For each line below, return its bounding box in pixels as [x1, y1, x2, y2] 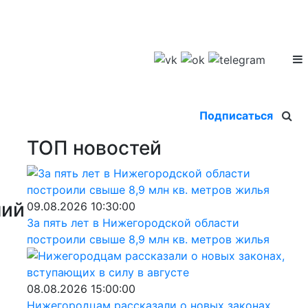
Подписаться [199, 108, 273, 122]
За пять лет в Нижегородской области [26, 215, 239, 230]
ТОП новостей [26, 135, 162, 159]
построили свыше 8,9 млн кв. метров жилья [26, 232, 269, 246]
